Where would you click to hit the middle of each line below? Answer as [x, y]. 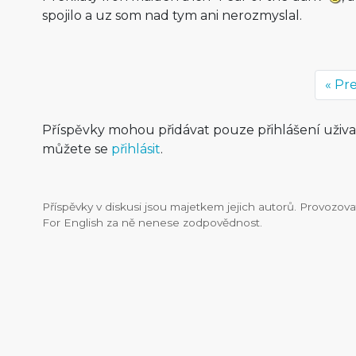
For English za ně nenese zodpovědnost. [152, 222]
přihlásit [135, 149]
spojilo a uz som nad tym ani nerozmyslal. [172, 15]
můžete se [76, 149]
